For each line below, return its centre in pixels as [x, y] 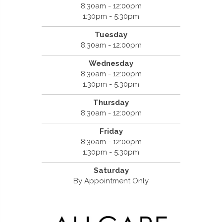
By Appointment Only [111, 181]
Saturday [111, 170]
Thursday [111, 102]
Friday [111, 131]
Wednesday [111, 63]
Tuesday [111, 34]
